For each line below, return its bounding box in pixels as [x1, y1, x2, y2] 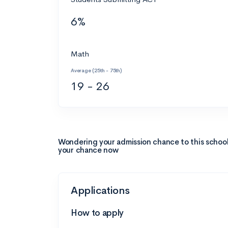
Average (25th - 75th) [71, 67, 122, 74]
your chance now [58, 145, 119, 155]
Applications [71, 184, 130, 197]
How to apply [71, 208, 124, 218]
